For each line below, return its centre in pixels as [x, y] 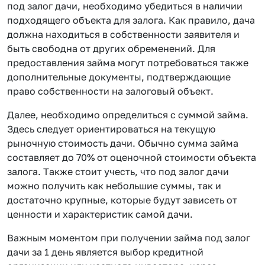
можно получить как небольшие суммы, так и [114, 185]
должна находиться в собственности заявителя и [123, 34]
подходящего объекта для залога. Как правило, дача [131, 20]
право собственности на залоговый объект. [110, 91]
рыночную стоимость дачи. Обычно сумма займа [123, 143]
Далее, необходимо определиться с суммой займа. [128, 114]
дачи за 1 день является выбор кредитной [105, 252]
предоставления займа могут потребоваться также [128, 62]
